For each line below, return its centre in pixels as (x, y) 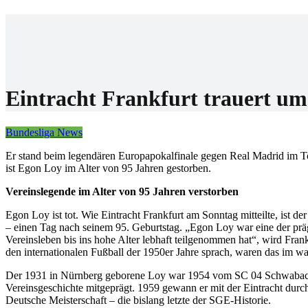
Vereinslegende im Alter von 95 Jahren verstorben (122, 191)
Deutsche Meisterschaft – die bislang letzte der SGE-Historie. (138, 300)
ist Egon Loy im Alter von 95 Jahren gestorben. (108, 168)
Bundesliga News (44, 132)
